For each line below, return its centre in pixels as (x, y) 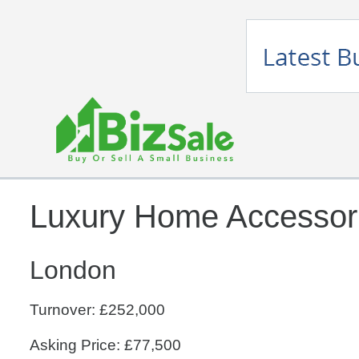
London (73, 270)
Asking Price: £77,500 (105, 345)
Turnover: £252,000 (97, 310)
